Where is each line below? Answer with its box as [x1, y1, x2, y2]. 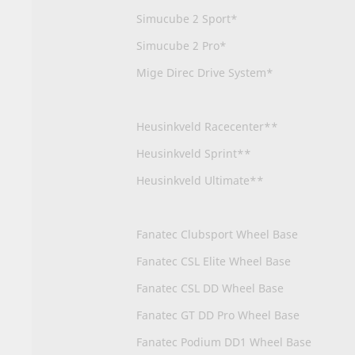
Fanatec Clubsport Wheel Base [136, 226, 298, 242]
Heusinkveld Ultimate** [136, 172, 264, 188]
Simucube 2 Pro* [136, 37, 227, 53]
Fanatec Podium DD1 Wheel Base [136, 334, 311, 349]
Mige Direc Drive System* [136, 64, 273, 80]
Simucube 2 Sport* [136, 10, 238, 26]
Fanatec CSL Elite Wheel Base [136, 253, 291, 269]
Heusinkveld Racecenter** [136, 118, 278, 134]
